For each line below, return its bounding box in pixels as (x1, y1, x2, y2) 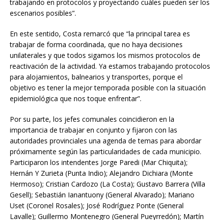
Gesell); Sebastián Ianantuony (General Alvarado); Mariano (10, 190, 194, 200)
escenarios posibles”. (10, 8, 76, 18)
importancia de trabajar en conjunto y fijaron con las (10, 125, 177, 135)
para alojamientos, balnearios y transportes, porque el (10, 72, 183, 82)
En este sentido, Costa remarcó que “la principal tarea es (10, 29, 190, 39)
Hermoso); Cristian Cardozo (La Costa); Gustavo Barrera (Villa (10, 179, 205, 189)
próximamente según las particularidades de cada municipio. (10, 147, 201, 157)
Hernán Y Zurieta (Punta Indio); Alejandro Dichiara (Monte (10, 168, 193, 178)
